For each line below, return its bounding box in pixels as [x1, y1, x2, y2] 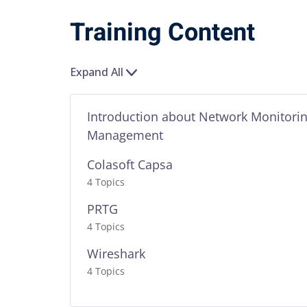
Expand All [70, 64, 123, 79]
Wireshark [87, 245, 145, 262]
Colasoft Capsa [87, 156, 173, 173]
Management [87, 127, 163, 143]
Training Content [70, 14, 255, 51]
